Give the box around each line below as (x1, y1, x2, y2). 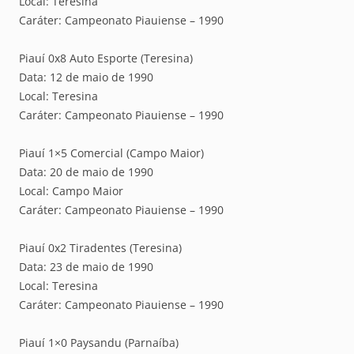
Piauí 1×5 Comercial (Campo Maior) (19, 145, 204, 160)
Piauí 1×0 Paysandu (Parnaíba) (19, 334, 179, 350)
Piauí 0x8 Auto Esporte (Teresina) (19, 50, 193, 66)
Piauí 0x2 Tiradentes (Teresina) (19, 239, 182, 255)
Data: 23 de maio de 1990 (19, 258, 153, 274)
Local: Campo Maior (19, 183, 123, 198)
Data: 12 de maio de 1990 (19, 69, 153, 85)
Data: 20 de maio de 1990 (19, 164, 153, 179)
